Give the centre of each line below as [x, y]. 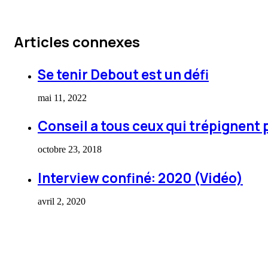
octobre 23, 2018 [70, 150]
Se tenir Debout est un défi [123, 74]
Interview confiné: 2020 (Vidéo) [140, 178]
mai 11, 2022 [62, 98]
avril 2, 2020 [62, 201]
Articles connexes [77, 42]
